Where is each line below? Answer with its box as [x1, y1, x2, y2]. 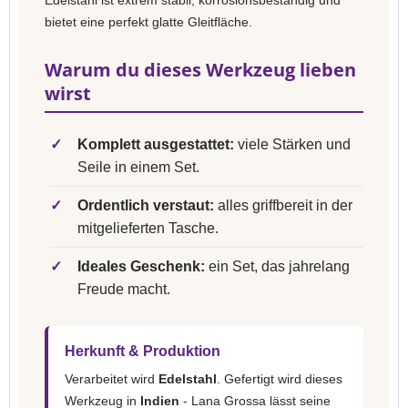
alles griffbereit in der [214, 198, 352, 213]
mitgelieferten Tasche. [77, 220, 219, 236]
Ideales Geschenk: [77, 259, 205, 274]
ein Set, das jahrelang [205, 259, 350, 274]
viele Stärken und [234, 137, 351, 152]
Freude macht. [77, 281, 170, 297]
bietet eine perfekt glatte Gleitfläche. [45, 15, 252, 29]
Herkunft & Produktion [65, 343, 220, 359]
